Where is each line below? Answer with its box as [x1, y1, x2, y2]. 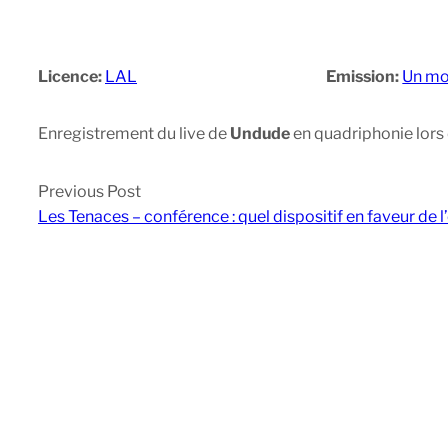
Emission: [326, 66, 403, 86]
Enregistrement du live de [38, 123, 230, 143]
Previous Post [38, 181, 141, 201]
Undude [230, 123, 290, 143]
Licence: [38, 66, 105, 86]
